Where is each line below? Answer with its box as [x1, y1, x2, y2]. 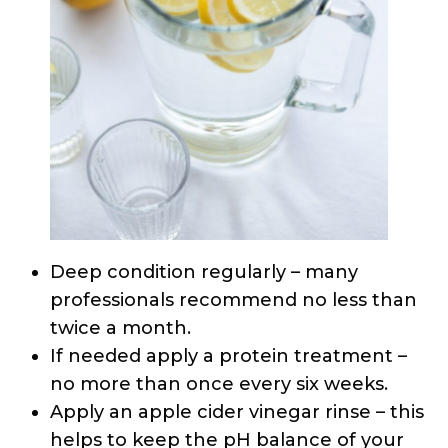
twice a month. [50, 317, 201, 340]
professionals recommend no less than [50, 289, 417, 312]
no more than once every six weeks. [50, 373, 398, 396]
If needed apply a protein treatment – [50, 345, 407, 368]
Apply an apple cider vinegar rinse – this [50, 401, 424, 424]
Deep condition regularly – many [50, 261, 358, 284]
